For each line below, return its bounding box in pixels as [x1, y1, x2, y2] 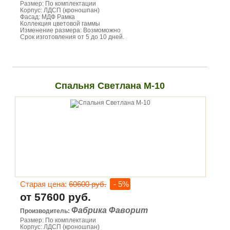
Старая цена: [20, 180, 69, 188]
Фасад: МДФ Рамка [20, 13, 75, 21]
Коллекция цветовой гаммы [20, 20, 100, 27]
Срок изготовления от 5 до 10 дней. [20, 33, 124, 41]
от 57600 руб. [20, 191, 91, 203]
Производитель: [20, 207, 71, 215]
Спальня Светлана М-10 [54, 81, 165, 91]
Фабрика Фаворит [71, 206, 148, 215]
